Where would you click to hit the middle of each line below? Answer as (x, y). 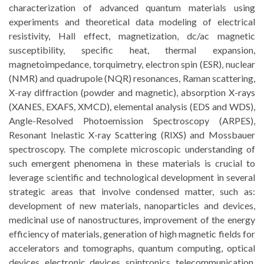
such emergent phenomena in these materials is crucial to (132, 163)
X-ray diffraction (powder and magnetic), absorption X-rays (132, 92)
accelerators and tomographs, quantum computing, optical (132, 248)
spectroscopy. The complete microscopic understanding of (132, 149)
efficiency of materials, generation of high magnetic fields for (132, 234)
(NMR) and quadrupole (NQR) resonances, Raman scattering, (132, 78)
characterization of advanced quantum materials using (132, 7)
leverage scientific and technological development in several (132, 177)
